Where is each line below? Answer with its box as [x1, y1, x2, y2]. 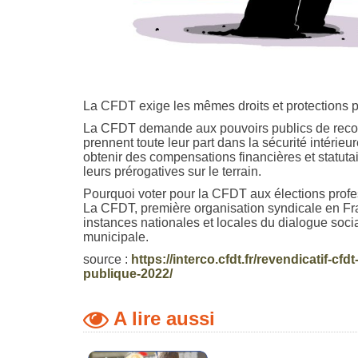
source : [82, 253, 131, 267]
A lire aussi [108, 308, 215, 330]
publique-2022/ [82, 267, 173, 281]
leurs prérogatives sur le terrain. [82, 165, 261, 179]
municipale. [82, 230, 149, 245]
